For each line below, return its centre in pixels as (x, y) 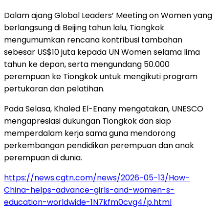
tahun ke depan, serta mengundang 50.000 (87, 64)
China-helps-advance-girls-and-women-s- (89, 190)
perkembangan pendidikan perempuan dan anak (99, 145)
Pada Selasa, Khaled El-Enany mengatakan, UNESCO (104, 109)
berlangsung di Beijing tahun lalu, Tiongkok (84, 27)
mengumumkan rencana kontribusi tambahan (93, 40)
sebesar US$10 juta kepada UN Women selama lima (102, 52)
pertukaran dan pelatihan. (54, 88)
